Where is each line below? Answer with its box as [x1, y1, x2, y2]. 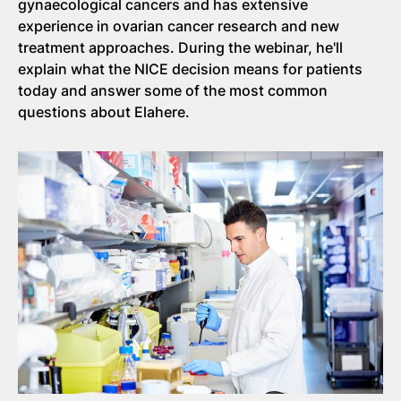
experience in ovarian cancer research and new [18, 16, 339, 35]
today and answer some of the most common [18, 81, 328, 99]
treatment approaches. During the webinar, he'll [18, 38, 343, 56]
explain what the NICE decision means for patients [18, 59, 363, 78]
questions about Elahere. [18, 102, 190, 121]
